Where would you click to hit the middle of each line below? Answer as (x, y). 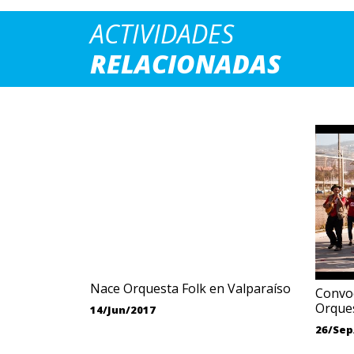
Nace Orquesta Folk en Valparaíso (190, 288)
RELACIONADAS (186, 64)
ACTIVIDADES (162, 34)
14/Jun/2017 (123, 310)
